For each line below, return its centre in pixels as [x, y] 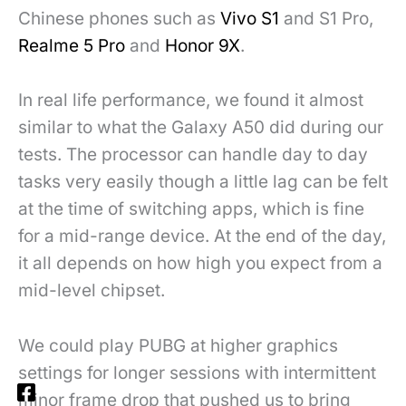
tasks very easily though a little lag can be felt [203, 182]
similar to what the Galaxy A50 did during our [201, 128]
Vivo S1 [250, 18]
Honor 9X [203, 45]
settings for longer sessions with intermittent [197, 372]
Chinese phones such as [119, 18]
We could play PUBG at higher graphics [178, 345]
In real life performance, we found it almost [191, 101]
